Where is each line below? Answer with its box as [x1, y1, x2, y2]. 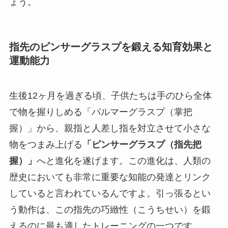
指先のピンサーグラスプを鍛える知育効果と [9, 41, 213, 52]
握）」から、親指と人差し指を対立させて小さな [9, 123, 211, 134]
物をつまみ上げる [9, 139, 82, 150]
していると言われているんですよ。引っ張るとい [9, 188, 211, 199]
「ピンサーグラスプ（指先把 [82, 139, 202, 150]
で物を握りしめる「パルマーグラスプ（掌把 [9, 107, 192, 118]
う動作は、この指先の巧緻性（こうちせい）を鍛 [9, 205, 211, 215]
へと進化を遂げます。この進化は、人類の [36, 156, 211, 166]
